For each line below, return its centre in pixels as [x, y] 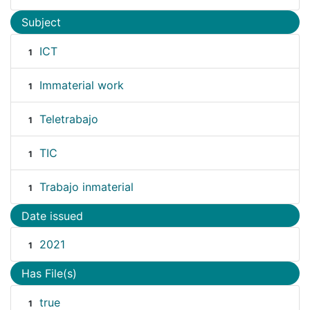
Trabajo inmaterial [86, 186]
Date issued [52, 216]
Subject [41, 22]
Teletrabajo [69, 119]
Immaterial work [81, 85]
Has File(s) [49, 274]
